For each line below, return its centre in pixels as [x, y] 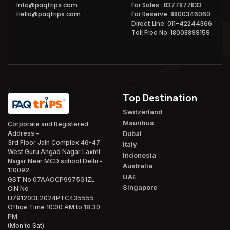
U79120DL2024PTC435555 [51, 198]
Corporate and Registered [48, 124]
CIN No [18, 189]
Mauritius [138, 123]
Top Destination [160, 98]
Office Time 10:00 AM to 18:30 [54, 207]
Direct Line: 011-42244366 [172, 23]
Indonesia [139, 155]
